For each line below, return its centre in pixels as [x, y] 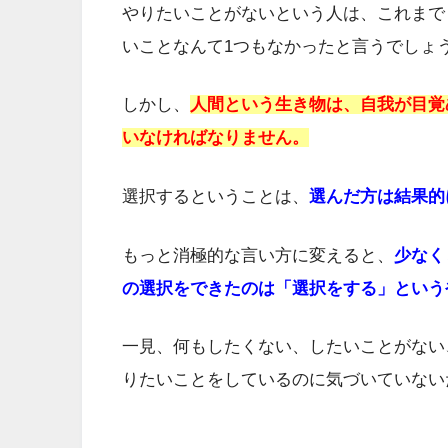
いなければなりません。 [215, 138]
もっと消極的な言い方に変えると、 [258, 255]
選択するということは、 [215, 197]
